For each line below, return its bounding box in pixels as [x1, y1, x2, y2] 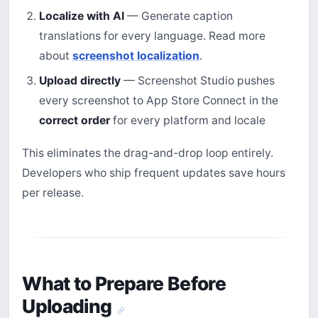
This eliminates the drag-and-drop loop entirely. [22, 146, 274, 160]
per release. [22, 185, 84, 199]
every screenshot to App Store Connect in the [38, 93, 278, 107]
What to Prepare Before [22, 271, 226, 295]
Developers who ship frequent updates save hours [22, 165, 286, 180]
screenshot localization [72, 48, 199, 62]
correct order [38, 113, 110, 127]
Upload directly [38, 73, 121, 87]
